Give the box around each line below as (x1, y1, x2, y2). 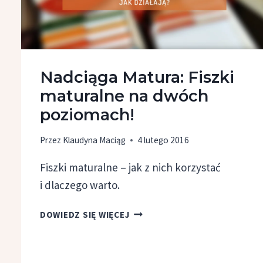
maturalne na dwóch (39, 86, 208, 106)
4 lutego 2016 (137, 134, 189, 146)
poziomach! (39, 104, 134, 124)
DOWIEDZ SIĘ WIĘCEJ (39, 208, 130, 220)
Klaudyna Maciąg (62, 134, 126, 146)
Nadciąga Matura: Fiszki (39, 67, 234, 87)
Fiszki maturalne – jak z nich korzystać (39, 160, 221, 174)
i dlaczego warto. (39, 177, 120, 192)
